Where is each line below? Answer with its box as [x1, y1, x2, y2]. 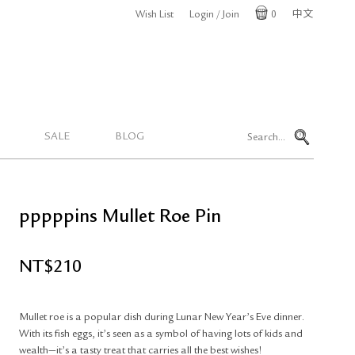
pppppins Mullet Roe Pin [19, 208, 221, 227]
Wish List [136, 10, 174, 21]
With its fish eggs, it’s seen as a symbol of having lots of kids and [19, 330, 303, 340]
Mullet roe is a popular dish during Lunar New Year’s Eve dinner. [19, 313, 304, 323]
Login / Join [189, 10, 239, 21]
